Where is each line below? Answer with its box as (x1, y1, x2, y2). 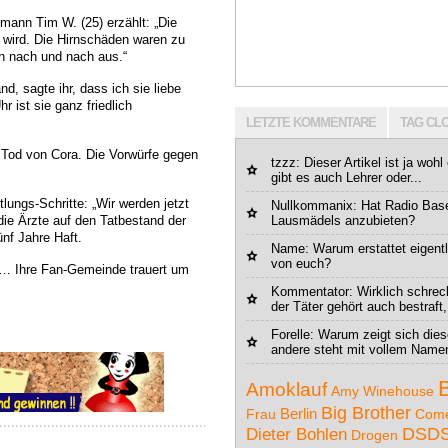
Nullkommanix (271, 198, 353, 213)
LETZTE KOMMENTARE (246, 115, 376, 130)
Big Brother (321, 402, 411, 423)
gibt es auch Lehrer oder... (271, 170, 422, 185)
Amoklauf (246, 379, 327, 400)
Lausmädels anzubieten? (271, 213, 419, 228)
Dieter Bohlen (246, 424, 347, 444)
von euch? (271, 256, 331, 271)
